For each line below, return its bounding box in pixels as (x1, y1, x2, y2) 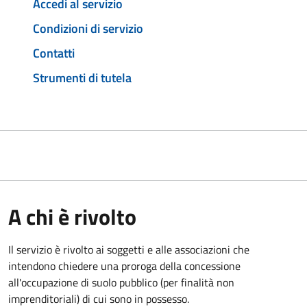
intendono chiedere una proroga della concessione (8, 257, 241, 274)
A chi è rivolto (8, 199, 136, 233)
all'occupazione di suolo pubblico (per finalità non (8, 273, 234, 291)
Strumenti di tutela (33, 68, 132, 87)
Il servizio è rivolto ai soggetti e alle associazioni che (8, 241, 249, 258)
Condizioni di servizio (33, 19, 143, 38)
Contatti (33, 43, 75, 62)
